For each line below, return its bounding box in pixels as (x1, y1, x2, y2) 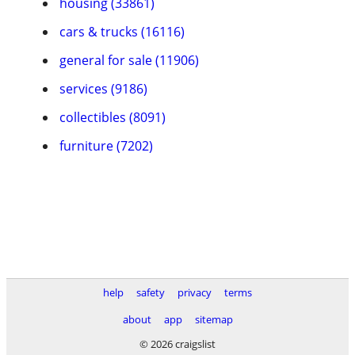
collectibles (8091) (59, 109, 166, 126)
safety (136, 285, 165, 300)
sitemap (194, 312, 233, 326)
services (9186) (59, 80, 147, 97)
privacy (177, 285, 212, 300)
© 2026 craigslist (139, 337, 216, 351)
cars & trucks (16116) (59, 23, 185, 40)
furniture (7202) (59, 137, 153, 155)
